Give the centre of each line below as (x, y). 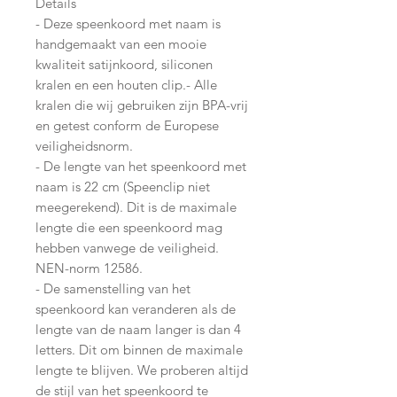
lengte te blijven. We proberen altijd (142, 370)
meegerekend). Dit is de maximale (136, 206)
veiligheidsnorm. (84, 145)
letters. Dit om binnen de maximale (139, 349)
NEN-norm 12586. (89, 268)
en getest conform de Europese (127, 125)
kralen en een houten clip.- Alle (126, 84)
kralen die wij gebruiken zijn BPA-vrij (142, 105)
